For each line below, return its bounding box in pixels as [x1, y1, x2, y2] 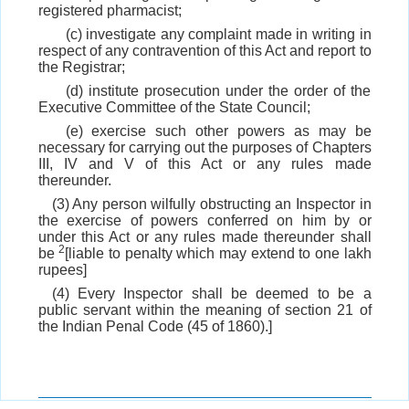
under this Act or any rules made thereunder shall [37, 229, 372, 246]
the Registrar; [37, 59, 125, 76]
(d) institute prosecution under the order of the [65, 83, 372, 100]
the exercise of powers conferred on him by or [37, 213, 372, 229]
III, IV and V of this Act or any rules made [37, 156, 372, 173]
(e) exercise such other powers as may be [65, 123, 372, 140]
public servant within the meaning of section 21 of [37, 302, 372, 319]
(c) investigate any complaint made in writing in [65, 26, 372, 43]
